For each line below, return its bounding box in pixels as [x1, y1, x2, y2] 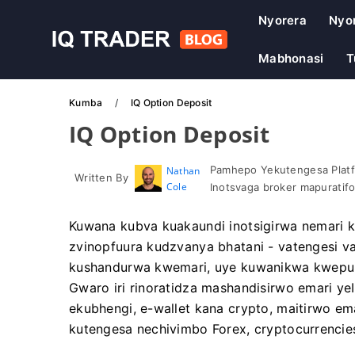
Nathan [166, 164, 200, 177]
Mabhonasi [258, 51, 324, 66]
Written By [74, 171, 128, 184]
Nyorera [258, 13, 307, 28]
